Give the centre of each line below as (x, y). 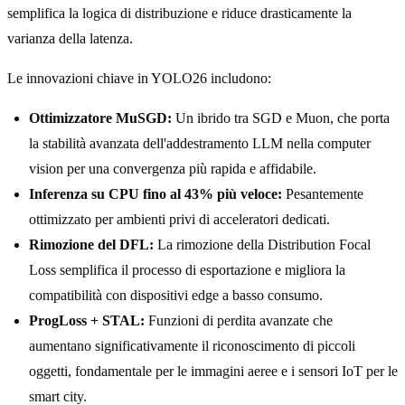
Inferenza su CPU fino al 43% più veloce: (155, 194)
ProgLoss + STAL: (87, 321)
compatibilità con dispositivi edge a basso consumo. (176, 296)
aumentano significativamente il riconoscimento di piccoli (192, 346)
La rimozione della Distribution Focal (262, 245)
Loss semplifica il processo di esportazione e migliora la (187, 270)
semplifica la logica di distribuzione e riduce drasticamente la (179, 14)
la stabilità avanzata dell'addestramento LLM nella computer (200, 144)
